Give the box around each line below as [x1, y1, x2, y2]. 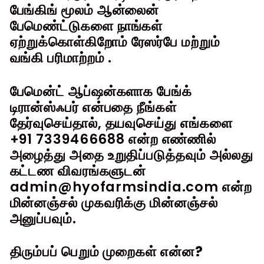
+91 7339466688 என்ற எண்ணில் [9, 129, 217, 148]
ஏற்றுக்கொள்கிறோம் [9, 32, 128, 51]
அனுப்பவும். [9, 209, 77, 228]
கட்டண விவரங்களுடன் [9, 161, 147, 180]
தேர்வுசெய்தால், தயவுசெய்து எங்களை [9, 113, 233, 133]
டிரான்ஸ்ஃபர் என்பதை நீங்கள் [9, 97, 177, 117]
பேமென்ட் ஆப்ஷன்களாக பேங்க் [9, 81, 192, 101]
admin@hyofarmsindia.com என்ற [9, 177, 252, 196]
